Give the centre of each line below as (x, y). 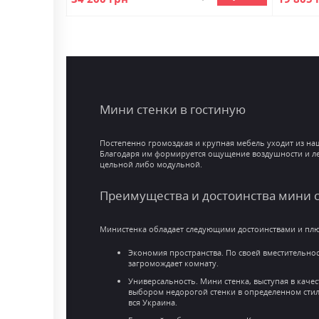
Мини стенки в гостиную (172, 109)
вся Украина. (152, 303)
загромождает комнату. (173, 263)
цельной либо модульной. (151, 164)
